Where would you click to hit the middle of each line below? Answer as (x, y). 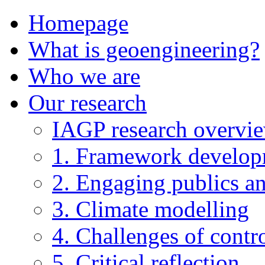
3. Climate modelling (151, 209)
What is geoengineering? (144, 49)
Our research (88, 103)
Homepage (78, 23)
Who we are (84, 76)
